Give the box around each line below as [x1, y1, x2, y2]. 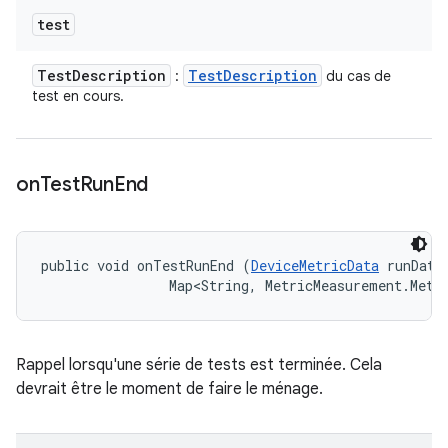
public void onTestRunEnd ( [41, 256, 251, 275]
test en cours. [32, 87, 124, 105]
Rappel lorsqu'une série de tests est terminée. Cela [16, 355, 382, 375]
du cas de [322, 67, 391, 85]
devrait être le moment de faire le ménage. [16, 379, 323, 399]
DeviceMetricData [251, 256, 379, 275]
